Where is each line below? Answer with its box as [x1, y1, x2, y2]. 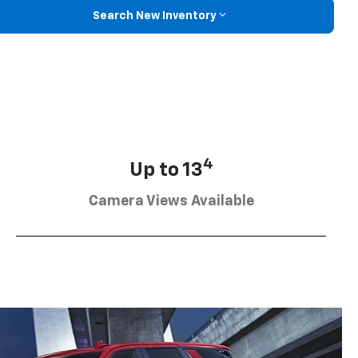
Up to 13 [129, 160, 203, 180]
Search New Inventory [92, 10, 217, 22]
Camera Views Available [88, 193, 254, 209]
